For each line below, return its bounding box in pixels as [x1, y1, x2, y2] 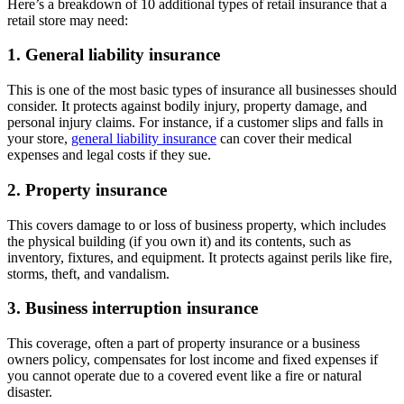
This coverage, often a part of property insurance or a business [7, 335, 360, 351]
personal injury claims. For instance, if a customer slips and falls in [7, 115, 383, 131]
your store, [7, 131, 71, 147]
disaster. [7, 383, 52, 399]
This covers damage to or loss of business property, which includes [7, 216, 386, 233]
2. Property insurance [7, 179, 167, 199]
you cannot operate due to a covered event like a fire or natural [7, 367, 362, 383]
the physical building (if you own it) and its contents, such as [7, 233, 351, 249]
